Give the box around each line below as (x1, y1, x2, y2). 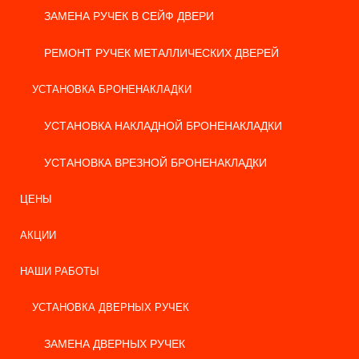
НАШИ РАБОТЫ (20, 265, 99, 277)
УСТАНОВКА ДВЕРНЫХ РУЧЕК (32, 301, 189, 313)
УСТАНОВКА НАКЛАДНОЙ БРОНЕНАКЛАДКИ (44, 119, 282, 132)
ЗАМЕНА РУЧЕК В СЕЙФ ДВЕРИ (44, 10, 214, 22)
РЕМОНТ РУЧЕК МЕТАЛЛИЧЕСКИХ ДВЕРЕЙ (44, 46, 279, 59)
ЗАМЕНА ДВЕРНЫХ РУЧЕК (44, 337, 185, 350)
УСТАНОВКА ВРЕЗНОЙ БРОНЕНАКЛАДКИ (44, 156, 267, 169)
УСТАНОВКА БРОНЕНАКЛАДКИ (32, 83, 192, 95)
